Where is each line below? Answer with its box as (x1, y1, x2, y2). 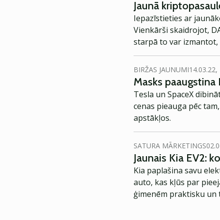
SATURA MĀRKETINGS (134, 141, 206, 150)
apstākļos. (134, 112, 171, 123)
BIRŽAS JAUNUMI (134, 65, 189, 74)
